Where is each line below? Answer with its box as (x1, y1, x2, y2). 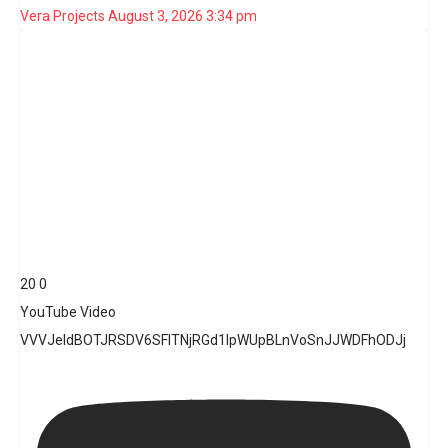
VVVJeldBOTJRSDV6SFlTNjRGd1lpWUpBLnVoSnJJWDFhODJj (20, 331, 406, 348)
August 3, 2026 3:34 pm (108, 8, 257, 25)
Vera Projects (20, 8, 105, 25)
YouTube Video (20, 303, 116, 320)
